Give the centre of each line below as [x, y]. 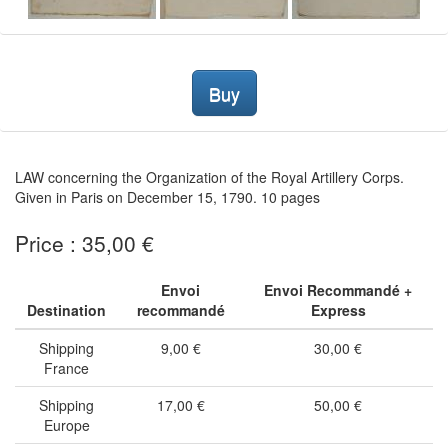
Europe [66, 425]
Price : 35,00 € [84, 243]
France [66, 368]
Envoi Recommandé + [338, 290]
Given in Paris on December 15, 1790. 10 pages [167, 197]
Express [338, 310]
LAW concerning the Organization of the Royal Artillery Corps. [209, 177]
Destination [66, 310]
